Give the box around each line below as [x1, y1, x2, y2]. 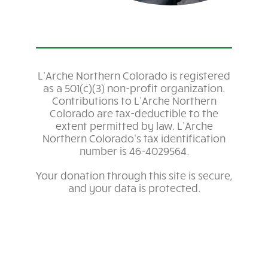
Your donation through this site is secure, [36, 168, 232, 182]
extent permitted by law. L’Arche [55, 118, 213, 132]
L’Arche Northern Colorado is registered [38, 68, 230, 82]
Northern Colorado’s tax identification [42, 131, 226, 145]
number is [79, 144, 129, 157]
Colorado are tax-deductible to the [50, 106, 218, 120]
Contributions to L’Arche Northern [51, 93, 217, 107]
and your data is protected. [68, 181, 200, 194]
